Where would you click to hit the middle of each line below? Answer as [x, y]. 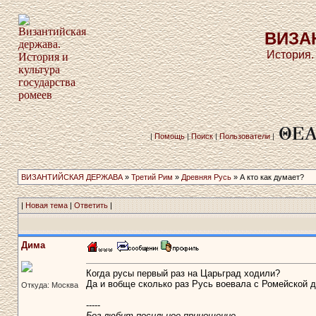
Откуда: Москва [49, 285]
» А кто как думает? [267, 177]
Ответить [91, 205]
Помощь [170, 136]
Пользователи [245, 136]
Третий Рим [152, 177]
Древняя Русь [206, 177]
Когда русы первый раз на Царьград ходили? [183, 274]
